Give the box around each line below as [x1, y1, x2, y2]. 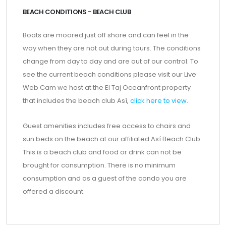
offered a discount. [23, 187, 85, 196]
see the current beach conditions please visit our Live [23, 70, 196, 79]
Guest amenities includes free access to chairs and [23, 121, 191, 131]
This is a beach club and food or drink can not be [23, 147, 182, 157]
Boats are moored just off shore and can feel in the [23, 30, 189, 40]
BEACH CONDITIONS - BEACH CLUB [23, 7, 131, 17]
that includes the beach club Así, [23, 96, 130, 105]
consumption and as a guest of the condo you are [23, 174, 187, 183]
